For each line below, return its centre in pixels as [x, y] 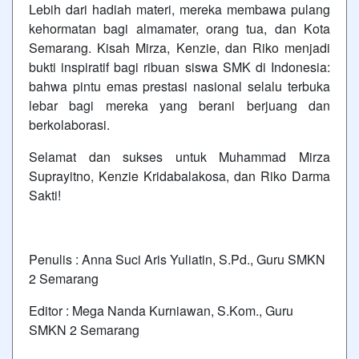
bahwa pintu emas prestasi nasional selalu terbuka [179, 86]
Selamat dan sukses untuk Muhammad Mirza [179, 157]
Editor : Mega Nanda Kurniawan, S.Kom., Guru [161, 311]
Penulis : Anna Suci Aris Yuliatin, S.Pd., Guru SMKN [177, 259]
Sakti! [45, 195]
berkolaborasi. [69, 125]
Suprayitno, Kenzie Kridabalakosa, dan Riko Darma [179, 176]
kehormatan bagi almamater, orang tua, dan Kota [179, 28]
